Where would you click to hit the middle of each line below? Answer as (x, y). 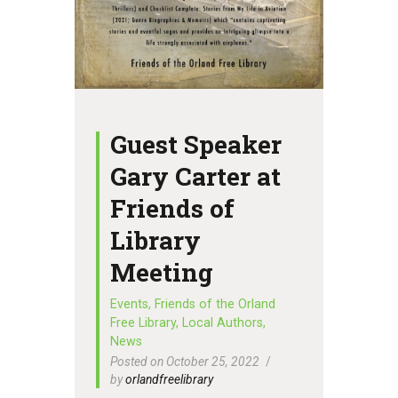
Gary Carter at (196, 176)
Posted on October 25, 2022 (185, 362)
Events (130, 304)
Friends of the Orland (215, 304)
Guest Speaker (196, 144)
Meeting (162, 272)
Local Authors (223, 322)
